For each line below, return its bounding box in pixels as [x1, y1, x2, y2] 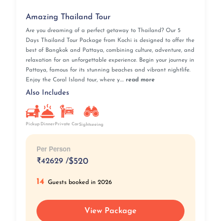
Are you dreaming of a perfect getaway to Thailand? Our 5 [25, 28, 181, 34]
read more [125, 77, 155, 83]
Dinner [40, 122, 55, 127]
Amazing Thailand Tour [25, 13, 110, 22]
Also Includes [25, 89, 69, 97]
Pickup [26, 122, 40, 127]
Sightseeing [78, 122, 104, 127]
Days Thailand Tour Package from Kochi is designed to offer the [25, 37, 194, 44]
